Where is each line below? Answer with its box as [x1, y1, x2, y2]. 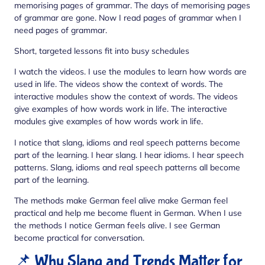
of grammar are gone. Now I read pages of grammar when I [14, 12, 241, 23]
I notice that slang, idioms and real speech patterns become [14, 137, 240, 148]
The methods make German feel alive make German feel [14, 195, 228, 206]
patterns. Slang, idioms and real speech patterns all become [14, 161, 240, 173]
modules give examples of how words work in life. [14, 116, 203, 127]
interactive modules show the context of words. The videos [14, 91, 238, 102]
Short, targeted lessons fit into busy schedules [14, 45, 189, 56]
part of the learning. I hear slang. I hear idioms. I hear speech [14, 149, 244, 160]
